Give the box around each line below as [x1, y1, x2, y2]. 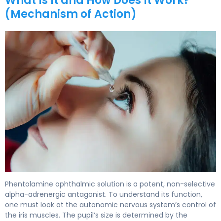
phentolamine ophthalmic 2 [4, 171, 112, 183]
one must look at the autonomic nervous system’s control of [5, 199, 216, 210]
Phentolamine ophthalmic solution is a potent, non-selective [5, 179, 215, 189]
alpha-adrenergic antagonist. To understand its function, [5, 189, 202, 199]
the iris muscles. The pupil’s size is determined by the [5, 210, 187, 220]
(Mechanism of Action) [5, 6, 137, 22]
